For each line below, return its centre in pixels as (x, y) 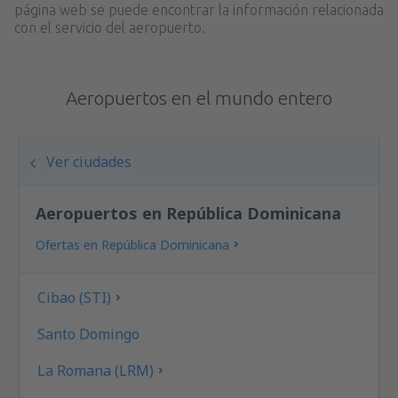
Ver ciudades (89, 161)
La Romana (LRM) (96, 370)
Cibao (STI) (75, 297)
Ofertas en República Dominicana (133, 244)
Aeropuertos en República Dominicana (189, 213)
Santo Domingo (89, 334)
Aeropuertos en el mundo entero (199, 97)
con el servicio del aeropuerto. (110, 27)
